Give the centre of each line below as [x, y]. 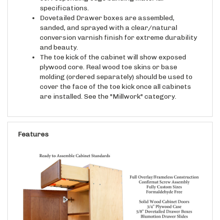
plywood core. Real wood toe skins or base [109, 57]
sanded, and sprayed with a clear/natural [109, 18]
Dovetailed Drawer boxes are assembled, [107, 8]
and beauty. [59, 38]
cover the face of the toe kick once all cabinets [115, 77]
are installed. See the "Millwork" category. [108, 87]
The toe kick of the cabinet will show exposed [113, 48]
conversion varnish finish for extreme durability [118, 28]
